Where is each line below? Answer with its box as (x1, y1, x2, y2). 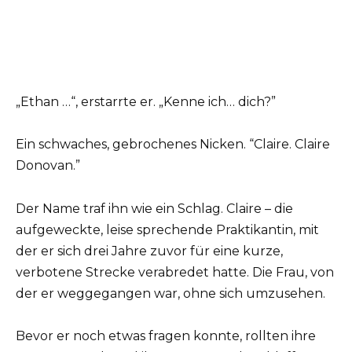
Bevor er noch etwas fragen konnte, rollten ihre (16, 328, 316, 343)
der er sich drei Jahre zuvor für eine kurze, (16, 243, 283, 258)
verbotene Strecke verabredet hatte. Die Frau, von (16, 264, 334, 280)
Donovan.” (16, 158, 80, 174)
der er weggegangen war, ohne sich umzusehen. (16, 285, 325, 301)
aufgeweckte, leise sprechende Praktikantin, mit (16, 222, 319, 237)
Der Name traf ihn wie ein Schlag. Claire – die (16, 200, 293, 216)
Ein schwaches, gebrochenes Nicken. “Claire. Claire (16, 137, 330, 152)
